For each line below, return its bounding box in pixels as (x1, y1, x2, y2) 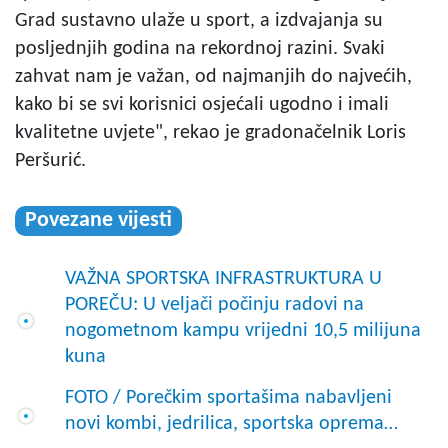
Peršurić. (15, 150, 86, 171)
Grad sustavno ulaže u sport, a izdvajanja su (15, 10, 383, 31)
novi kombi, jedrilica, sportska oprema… (65, 413, 398, 434)
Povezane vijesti (25, 208, 172, 232)
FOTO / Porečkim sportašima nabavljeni (65, 387, 392, 408)
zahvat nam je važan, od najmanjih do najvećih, (15, 66, 412, 87)
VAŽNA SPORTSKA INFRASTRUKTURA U (65, 268, 382, 289)
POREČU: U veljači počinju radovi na (65, 294, 364, 315)
